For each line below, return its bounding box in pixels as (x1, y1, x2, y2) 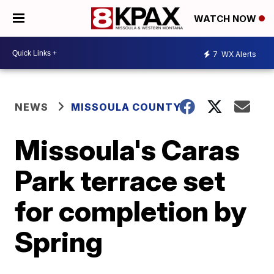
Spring (15, 224, 103, 259)
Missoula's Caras (15, 133, 240, 167)
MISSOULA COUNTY (71, 101, 182, 113)
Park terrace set (15, 163, 226, 198)
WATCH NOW (194, 13, 259, 25)
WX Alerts (220, 49, 256, 59)
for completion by (15, 194, 247, 228)
